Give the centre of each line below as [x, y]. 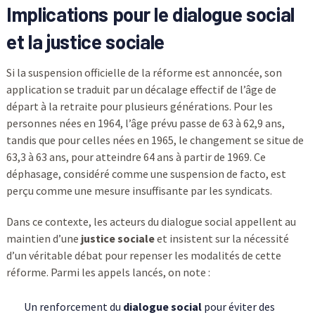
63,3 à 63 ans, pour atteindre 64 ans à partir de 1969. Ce [136, 157]
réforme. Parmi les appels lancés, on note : [108, 272]
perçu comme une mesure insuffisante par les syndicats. [139, 191]
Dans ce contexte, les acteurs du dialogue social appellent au [151, 222]
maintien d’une [43, 239]
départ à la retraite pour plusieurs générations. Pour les [139, 107]
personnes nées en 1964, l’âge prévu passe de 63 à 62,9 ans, [145, 123]
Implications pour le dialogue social [150, 14]
